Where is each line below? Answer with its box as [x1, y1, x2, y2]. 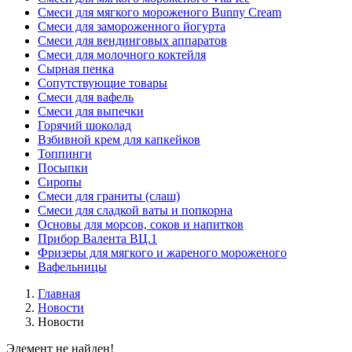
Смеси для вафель [38, 90, 134, 104]
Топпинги [38, 147, 92, 161]
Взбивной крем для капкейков [38, 133, 200, 147]
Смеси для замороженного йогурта [38, 20, 225, 34]
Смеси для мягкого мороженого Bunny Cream [38, 5, 281, 20]
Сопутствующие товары [38, 76, 167, 90]
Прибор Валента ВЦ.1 [38, 232, 157, 246]
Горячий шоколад [38, 119, 131, 133]
